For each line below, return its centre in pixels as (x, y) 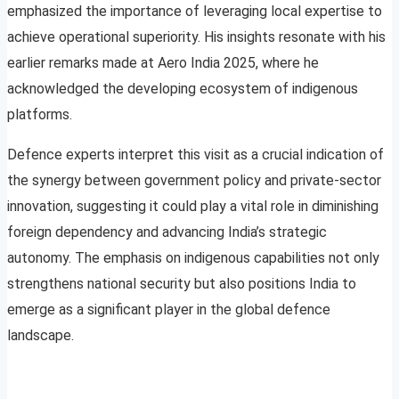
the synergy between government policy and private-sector (194, 181)
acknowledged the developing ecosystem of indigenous (183, 89)
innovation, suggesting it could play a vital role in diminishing (193, 207)
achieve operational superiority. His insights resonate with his (196, 37)
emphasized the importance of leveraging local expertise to (195, 12)
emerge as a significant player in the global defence (169, 310)
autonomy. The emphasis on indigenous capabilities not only (193, 258)
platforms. (40, 115)
